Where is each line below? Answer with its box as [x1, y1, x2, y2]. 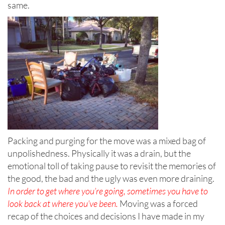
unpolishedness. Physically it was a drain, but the [8, 148, 191, 159]
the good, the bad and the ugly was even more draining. [8, 173, 214, 184]
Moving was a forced [118, 198, 198, 209]
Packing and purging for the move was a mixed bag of [8, 135, 206, 147]
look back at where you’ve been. [8, 198, 118, 209]
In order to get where [8, 185, 80, 197]
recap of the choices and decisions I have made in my [8, 210, 204, 222]
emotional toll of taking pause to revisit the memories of [8, 160, 216, 172]
